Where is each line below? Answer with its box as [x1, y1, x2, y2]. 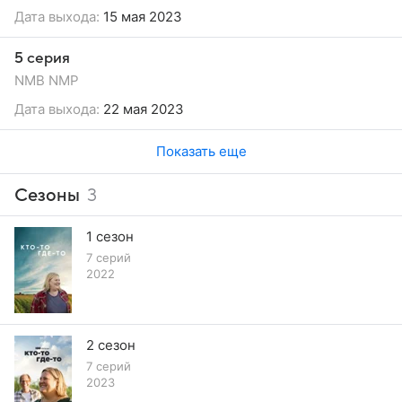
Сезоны [14, 185, 80, 205]
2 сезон [86, 336, 135, 354]
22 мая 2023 [100, 100, 184, 118]
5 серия [14, 49, 70, 66]
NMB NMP [14, 71, 79, 89]
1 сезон [86, 227, 134, 245]
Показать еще [155, 142, 247, 160]
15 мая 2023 [100, 7, 182, 25]
